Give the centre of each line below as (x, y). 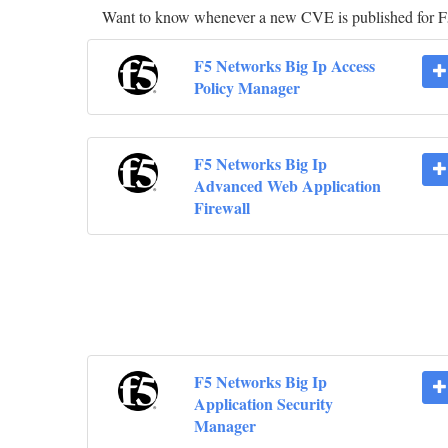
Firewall (221, 208)
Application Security (263, 404)
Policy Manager (246, 88)
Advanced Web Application (287, 186)
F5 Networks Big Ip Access (284, 66)
